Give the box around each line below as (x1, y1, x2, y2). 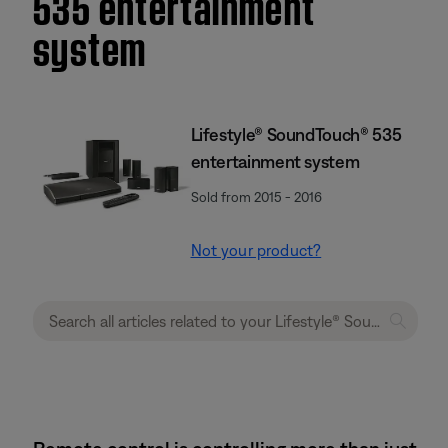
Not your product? (190, 241, 322, 259)
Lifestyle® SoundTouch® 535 (190, 124, 402, 145)
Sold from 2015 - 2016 (190, 189, 322, 205)
